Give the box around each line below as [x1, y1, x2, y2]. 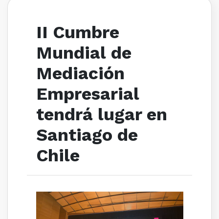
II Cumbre [36, 22, 119, 43]
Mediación [36, 63, 125, 84]
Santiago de [36, 125, 138, 146]
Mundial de [36, 43, 131, 64]
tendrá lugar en [36, 104, 167, 125]
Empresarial [36, 84, 139, 105]
